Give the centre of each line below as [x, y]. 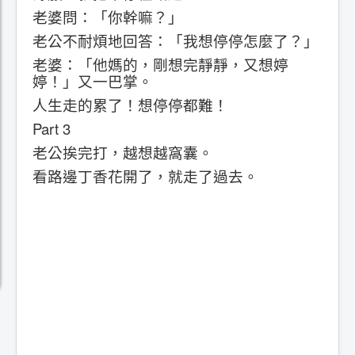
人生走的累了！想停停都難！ [130, 104]
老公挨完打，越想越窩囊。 [123, 152]
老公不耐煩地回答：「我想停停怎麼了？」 [176, 40]
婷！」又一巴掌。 [93, 80]
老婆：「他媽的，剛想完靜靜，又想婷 [160, 64]
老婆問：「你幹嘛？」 [108, 16]
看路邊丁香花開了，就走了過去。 [145, 176]
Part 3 [52, 128]
